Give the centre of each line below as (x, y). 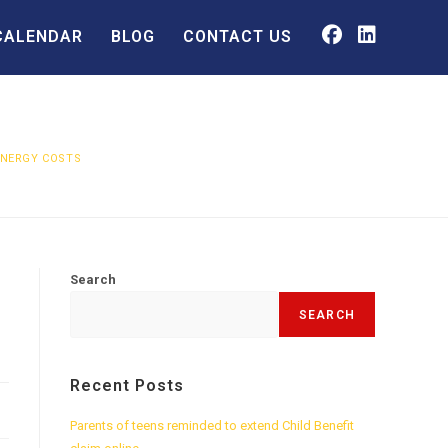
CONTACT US (237, 36)
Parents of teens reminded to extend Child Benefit (212, 425)
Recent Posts (127, 385)
